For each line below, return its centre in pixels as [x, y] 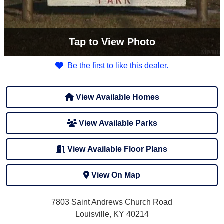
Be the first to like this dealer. [118, 66]
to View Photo [120, 42]
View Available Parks [117, 123]
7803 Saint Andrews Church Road [112, 202]
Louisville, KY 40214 [112, 214]
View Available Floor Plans [116, 149]
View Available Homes [116, 97]
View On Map [116, 175]
